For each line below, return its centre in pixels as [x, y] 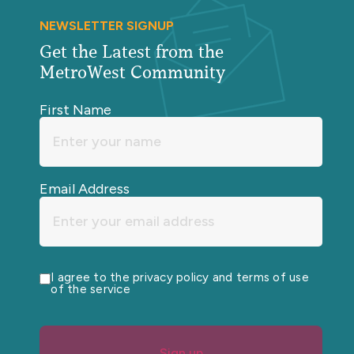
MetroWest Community [132, 73]
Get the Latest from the [139, 52]
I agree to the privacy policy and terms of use [180, 278]
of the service [90, 290]
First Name [75, 110]
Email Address [85, 188]
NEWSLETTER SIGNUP [107, 26]
